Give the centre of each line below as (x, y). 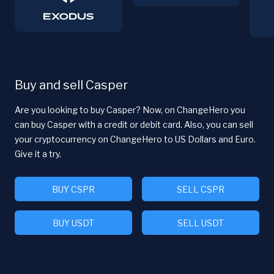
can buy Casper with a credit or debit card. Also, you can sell (134, 124)
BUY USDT (73, 223)
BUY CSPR (73, 189)
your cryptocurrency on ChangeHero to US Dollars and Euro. (135, 139)
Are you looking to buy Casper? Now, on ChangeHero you (130, 109)
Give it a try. (38, 154)
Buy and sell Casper (71, 85)
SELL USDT (201, 223)
